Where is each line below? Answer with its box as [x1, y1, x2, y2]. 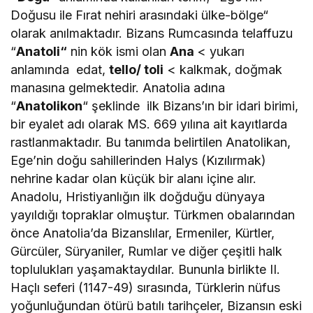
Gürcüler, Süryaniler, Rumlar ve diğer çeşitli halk [10, 243, 283, 259]
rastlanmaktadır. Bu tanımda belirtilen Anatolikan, [10, 134, 291, 150]
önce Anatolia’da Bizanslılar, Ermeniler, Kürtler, [10, 225, 275, 240]
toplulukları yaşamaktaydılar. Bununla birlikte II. [10, 261, 281, 277]
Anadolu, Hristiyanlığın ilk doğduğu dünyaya [10, 189, 265, 204]
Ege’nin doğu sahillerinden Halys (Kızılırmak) [10, 152, 267, 168]
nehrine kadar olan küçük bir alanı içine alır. [10, 170, 261, 186]
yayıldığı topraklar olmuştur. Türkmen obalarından [10, 207, 296, 222]
